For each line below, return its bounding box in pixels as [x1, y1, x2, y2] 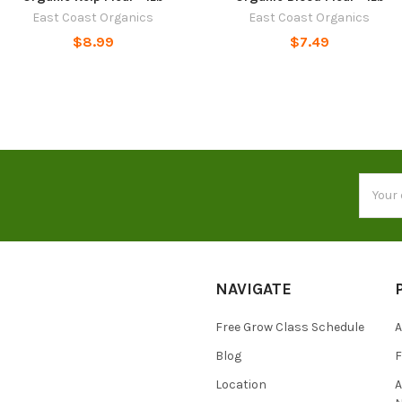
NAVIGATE [215, 278, 292, 299]
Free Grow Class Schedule [215, 319, 364, 335]
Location [215, 376, 267, 392]
